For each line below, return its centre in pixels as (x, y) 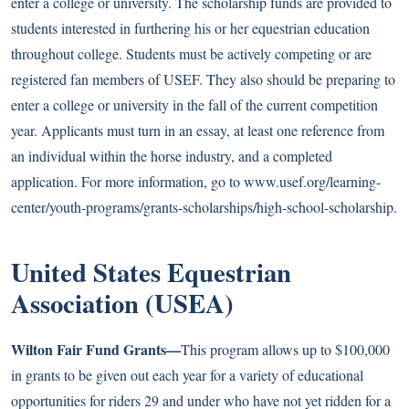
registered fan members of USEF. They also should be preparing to (203, 79)
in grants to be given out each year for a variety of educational (187, 375)
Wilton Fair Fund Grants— (96, 349)
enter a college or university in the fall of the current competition (194, 105)
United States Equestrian (151, 272)
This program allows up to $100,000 (285, 349)
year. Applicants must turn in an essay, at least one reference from (198, 130)
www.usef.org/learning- (312, 181)
